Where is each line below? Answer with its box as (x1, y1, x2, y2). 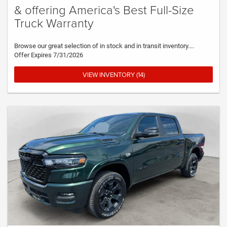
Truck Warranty (14, 14, 94, 31)
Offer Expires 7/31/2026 (14, 51, 83, 59)
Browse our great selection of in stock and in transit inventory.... (14, 42, 194, 50)
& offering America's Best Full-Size (14, 1, 194, 18)
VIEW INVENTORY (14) (82, 70, 145, 80)
